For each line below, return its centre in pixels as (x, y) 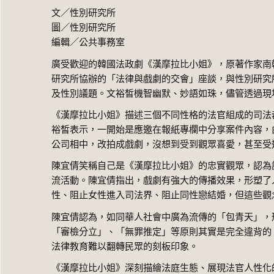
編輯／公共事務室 (88, 42)
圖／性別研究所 (84, 28)
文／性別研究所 (84, 13)
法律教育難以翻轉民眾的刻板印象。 (125, 246)
